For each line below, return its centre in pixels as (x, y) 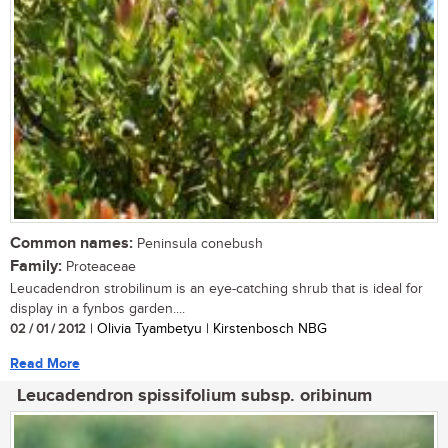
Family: (36, 266)
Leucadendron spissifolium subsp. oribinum (194, 395)
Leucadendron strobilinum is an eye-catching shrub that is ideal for (216, 288)
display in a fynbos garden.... (97, 308)
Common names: (71, 243)
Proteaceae (99, 266)
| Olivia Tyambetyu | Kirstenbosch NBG (206, 328)
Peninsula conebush (198, 243)
